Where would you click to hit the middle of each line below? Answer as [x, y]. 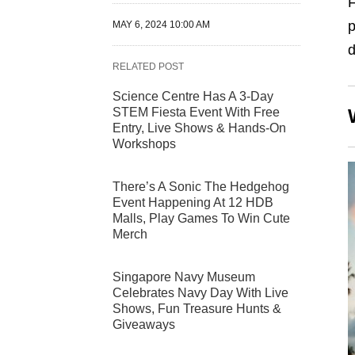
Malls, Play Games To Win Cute [201, 219]
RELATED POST [148, 67]
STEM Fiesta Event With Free [196, 113]
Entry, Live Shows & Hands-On [199, 128]
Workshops [144, 144]
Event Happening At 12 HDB [193, 203]
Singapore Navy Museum [184, 277]
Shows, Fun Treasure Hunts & [197, 309]
